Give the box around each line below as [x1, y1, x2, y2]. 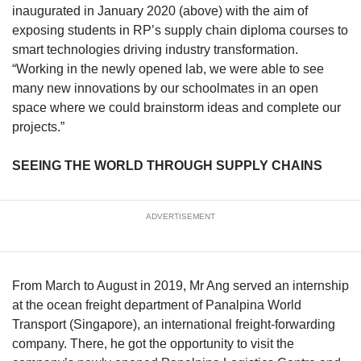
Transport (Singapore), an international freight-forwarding [12, 317, 335, 332]
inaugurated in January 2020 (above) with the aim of [12, 4, 308, 19]
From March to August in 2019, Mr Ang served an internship [12, 279, 349, 293]
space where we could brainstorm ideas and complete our [12, 101, 341, 115]
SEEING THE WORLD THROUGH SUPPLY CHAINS [12, 159, 322, 173]
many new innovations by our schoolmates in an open [12, 81, 318, 96]
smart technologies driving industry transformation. [12, 43, 301, 57]
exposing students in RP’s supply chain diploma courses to [12, 23, 348, 38]
